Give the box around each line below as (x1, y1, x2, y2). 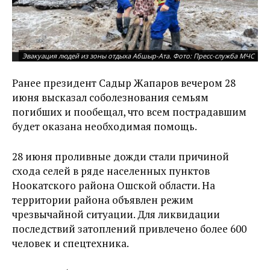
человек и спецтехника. (12, 236, 129, 250)
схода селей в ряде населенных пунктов (12, 164, 210, 178)
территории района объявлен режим (12, 193, 193, 207)
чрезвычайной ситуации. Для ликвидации (12, 207, 220, 221)
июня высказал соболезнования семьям (12, 90, 209, 104)
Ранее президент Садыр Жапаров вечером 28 (12, 76, 236, 90)
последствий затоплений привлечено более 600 (12, 222, 246, 236)
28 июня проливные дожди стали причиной (12, 149, 229, 163)
